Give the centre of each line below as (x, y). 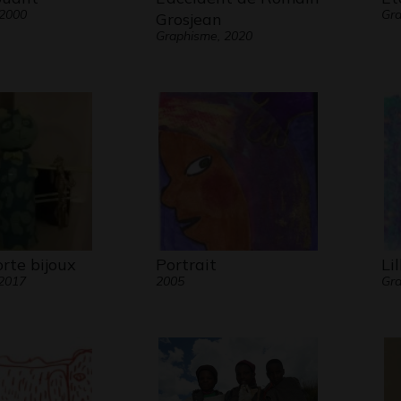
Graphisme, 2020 (204, 36)
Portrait (186, 264)
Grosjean (188, 19)
